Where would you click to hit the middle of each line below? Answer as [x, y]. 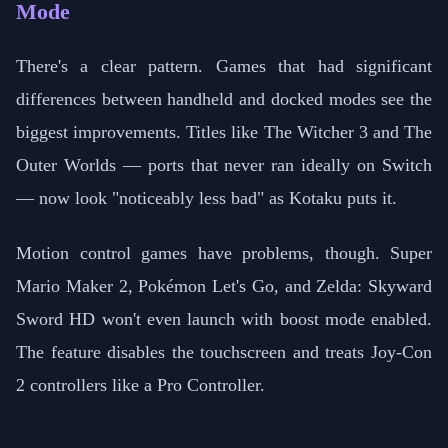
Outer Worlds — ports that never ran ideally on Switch [224, 165]
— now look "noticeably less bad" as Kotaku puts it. [206, 198]
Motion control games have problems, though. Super [224, 253]
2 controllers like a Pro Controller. [140, 385]
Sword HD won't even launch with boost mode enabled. [224, 319]
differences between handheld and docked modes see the [224, 99]
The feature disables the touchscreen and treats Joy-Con [224, 352]
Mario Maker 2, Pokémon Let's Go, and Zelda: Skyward [224, 286]
